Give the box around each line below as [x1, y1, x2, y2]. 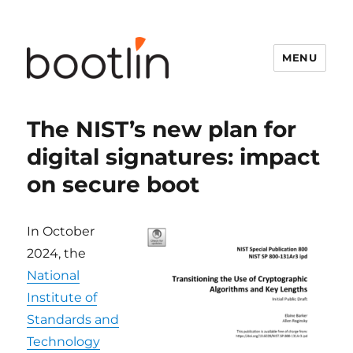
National [27, 268, 80, 283]
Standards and [27, 312, 120, 327]
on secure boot [27, 171, 200, 198]
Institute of [27, 290, 98, 305]
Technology [27, 334, 101, 349]
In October [27, 224, 95, 239]
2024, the [27, 246, 87, 261]
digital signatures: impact [27, 143, 321, 170]
